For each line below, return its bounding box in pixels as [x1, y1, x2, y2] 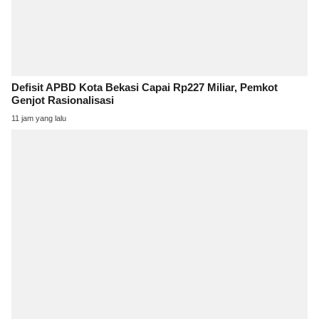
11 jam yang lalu [11, 113, 66, 122]
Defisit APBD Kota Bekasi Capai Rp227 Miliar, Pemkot [11, 81, 278, 93]
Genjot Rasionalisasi [11, 94, 114, 106]
